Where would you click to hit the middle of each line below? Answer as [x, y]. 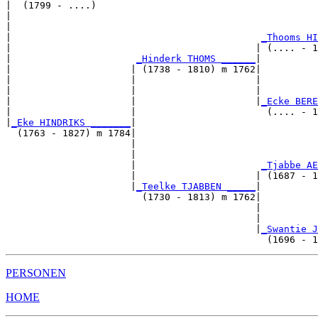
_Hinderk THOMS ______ [196, 58]
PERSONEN [36, 273]
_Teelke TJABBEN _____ [196, 186]
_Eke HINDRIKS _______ [71, 122]
